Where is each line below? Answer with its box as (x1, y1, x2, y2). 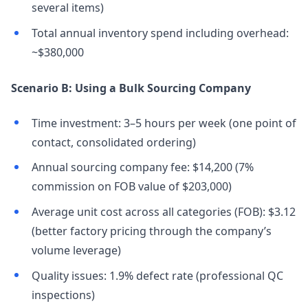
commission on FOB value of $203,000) (31, 179, 232, 195)
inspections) (31, 287, 95, 302)
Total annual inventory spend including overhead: (31, 25, 289, 41)
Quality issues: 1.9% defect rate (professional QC (31, 267, 283, 283)
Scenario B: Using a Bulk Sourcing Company (11, 80, 251, 96)
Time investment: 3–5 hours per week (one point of (31, 115, 296, 131)
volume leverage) (31, 243, 121, 258)
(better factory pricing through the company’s (31, 223, 272, 239)
